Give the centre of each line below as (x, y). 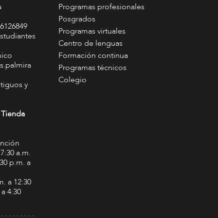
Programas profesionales (101, 7)
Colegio (72, 80)
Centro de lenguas (90, 44)
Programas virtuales (92, 31)
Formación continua (93, 56)
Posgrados (77, 19)
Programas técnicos (92, 68)
